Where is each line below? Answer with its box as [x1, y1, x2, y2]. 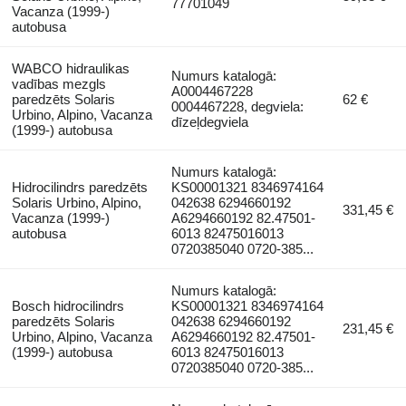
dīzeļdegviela [171, 113, 249, 130]
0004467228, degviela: [171, 98, 304, 114]
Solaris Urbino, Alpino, [11, 194, 141, 210]
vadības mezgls [11, 75, 106, 92]
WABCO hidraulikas [11, 60, 130, 76]
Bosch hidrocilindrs [11, 297, 124, 314]
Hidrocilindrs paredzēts [11, 179, 148, 195]
